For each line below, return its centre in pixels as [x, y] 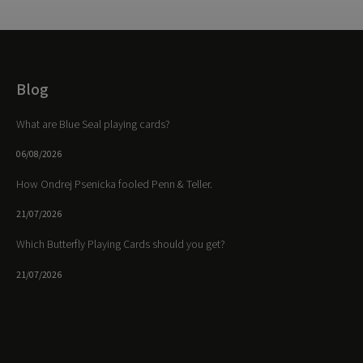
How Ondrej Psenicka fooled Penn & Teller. [114, 184]
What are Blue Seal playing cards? [93, 124]
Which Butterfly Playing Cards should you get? [120, 245]
